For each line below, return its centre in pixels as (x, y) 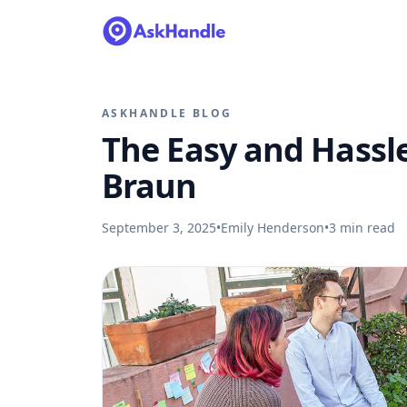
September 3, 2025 (159, 228)
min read (366, 228)
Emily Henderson (273, 228)
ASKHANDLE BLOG (167, 113)
